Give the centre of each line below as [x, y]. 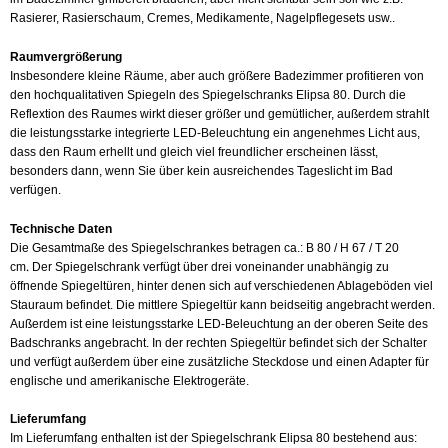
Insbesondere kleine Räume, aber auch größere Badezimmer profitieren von [217, 75]
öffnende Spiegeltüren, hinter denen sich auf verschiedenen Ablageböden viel [221, 285]
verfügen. [35, 189]
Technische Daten [61, 228]
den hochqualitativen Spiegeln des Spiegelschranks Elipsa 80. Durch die [208, 94]
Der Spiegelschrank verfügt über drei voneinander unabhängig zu [210, 266]
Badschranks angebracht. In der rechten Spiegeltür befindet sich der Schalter [218, 342]
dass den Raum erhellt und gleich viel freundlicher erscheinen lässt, [194, 151]
